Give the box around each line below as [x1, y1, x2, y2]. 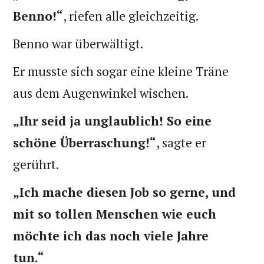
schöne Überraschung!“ [13, 134, 157, 151]
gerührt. [13, 156, 62, 173]
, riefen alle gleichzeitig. [63, 7, 199, 24]
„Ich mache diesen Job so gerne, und [13, 183, 236, 200]
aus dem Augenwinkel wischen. [13, 84, 192, 101]
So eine [167, 112, 212, 129]
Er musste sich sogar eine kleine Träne [13, 62, 229, 80]
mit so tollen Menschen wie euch [13, 205, 217, 222]
